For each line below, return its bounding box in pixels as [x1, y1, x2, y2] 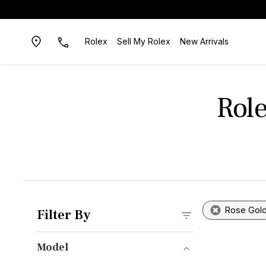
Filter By [36, 207, 90, 223]
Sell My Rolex [116, 36, 170, 46]
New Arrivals [179, 36, 229, 46]
